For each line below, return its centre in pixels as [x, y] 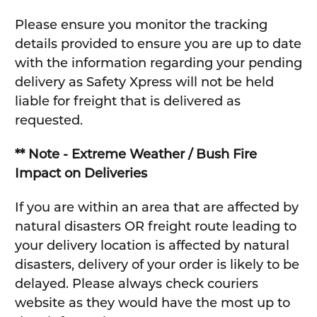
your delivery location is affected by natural [152, 246]
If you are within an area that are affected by [156, 208]
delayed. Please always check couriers [136, 284]
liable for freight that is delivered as [127, 102]
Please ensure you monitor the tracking [141, 25]
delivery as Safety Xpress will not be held [144, 82]
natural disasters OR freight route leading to [155, 227]
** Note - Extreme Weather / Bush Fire [136, 155]
